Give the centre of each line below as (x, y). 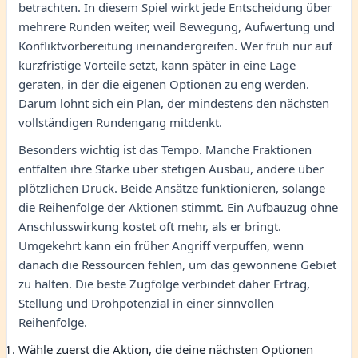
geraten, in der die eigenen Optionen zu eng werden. (164, 84)
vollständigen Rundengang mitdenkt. (120, 122)
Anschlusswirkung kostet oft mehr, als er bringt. (150, 226)
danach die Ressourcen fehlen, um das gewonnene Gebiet (177, 264)
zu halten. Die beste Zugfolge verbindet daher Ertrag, (164, 283)
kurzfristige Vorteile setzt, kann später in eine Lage (157, 64)
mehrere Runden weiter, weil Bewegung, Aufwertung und (177, 26)
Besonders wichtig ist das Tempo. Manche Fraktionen (165, 149)
